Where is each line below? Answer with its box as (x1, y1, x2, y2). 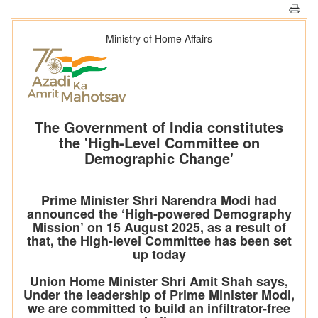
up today (132, 245, 186, 264)
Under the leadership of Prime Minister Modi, (23, 285, 295, 305)
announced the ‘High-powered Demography (26, 204, 292, 224)
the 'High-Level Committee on (58, 132, 260, 153)
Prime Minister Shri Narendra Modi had (41, 191, 277, 210)
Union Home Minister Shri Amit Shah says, (30, 272, 288, 291)
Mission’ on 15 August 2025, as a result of (32, 218, 286, 237)
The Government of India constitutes (35, 116, 283, 138)
